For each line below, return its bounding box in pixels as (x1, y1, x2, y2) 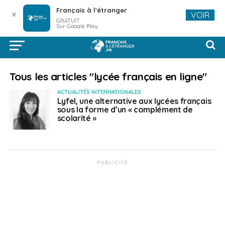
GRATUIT (56, 17, 80, 24)
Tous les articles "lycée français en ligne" (9, 70, 207, 83)
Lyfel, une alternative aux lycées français (57, 96, 211, 106)
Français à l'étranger (56, 6, 127, 14)
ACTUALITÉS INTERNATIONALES (57, 88, 141, 95)
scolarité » (57, 113, 97, 123)
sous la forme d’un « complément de (57, 104, 193, 115)
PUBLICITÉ (96, 160, 129, 165)
